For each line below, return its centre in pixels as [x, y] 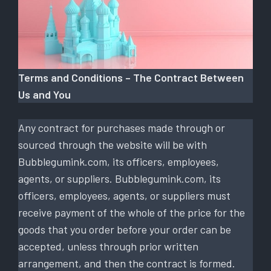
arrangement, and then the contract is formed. [127, 263]
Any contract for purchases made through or [122, 127]
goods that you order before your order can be [125, 229]
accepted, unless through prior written [108, 246]
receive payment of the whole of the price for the [132, 212]
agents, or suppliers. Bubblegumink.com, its [119, 178]
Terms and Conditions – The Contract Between [131, 77]
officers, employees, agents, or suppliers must [124, 195]
